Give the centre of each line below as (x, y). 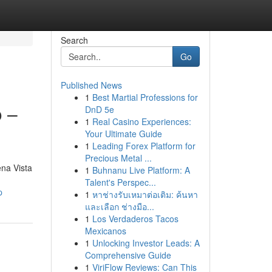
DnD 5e (99, 109)
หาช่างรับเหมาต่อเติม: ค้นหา (145, 194)
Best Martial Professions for (145, 97)
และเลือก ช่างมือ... (119, 206)
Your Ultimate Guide (123, 134)
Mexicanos (105, 231)
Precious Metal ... (118, 158)
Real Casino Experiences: (141, 121)
